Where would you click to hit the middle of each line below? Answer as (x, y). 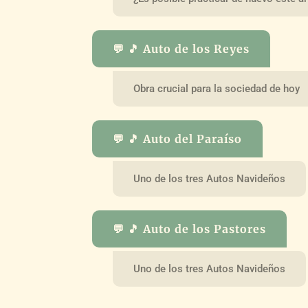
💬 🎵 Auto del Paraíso (178, 139)
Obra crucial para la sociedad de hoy (217, 88)
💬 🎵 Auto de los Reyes (181, 49)
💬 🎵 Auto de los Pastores (190, 229)
